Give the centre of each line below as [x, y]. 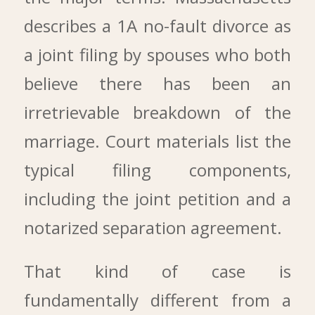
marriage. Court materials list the [157, 141]
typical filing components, [157, 170]
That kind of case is [157, 271]
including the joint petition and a [157, 199]
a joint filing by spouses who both [157, 55]
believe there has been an [157, 84]
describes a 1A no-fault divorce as [157, 26]
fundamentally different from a [157, 300]
